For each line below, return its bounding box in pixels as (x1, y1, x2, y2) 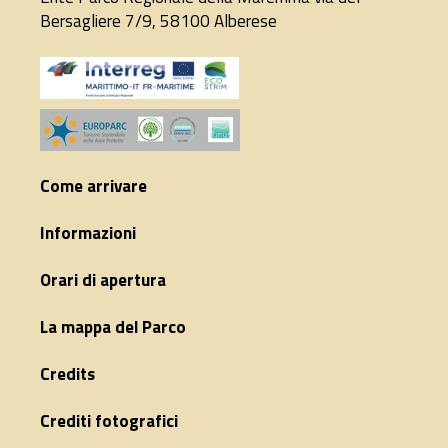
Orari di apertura (40, 267, 166, 294)
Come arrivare (40, 173, 147, 200)
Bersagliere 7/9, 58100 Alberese (40, 8, 277, 35)
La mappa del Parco (40, 314, 186, 341)
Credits (40, 361, 95, 388)
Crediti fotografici (40, 408, 178, 435)
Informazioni (40, 220, 136, 247)
